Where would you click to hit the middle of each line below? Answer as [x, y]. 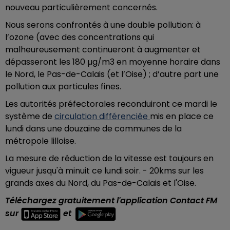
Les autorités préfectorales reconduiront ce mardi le [111, 104]
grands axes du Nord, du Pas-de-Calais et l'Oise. [102, 183]
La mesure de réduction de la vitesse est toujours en [109, 158]
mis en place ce [182, 116]
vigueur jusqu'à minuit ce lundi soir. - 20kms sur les [104, 170]
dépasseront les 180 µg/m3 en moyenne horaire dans [113, 62]
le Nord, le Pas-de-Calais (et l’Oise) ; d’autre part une [112, 74]
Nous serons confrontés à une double [80, 25]
